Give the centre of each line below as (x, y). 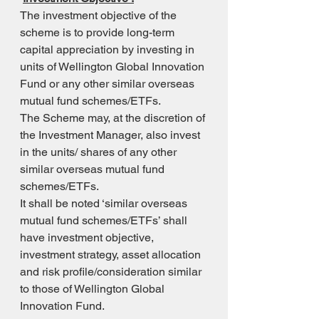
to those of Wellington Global (94, 289)
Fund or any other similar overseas (109, 84)
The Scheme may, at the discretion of (114, 118)
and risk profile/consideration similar (112, 272)
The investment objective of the (100, 15)
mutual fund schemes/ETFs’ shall (105, 220)
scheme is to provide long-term (99, 32)
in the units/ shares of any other (100, 152)
